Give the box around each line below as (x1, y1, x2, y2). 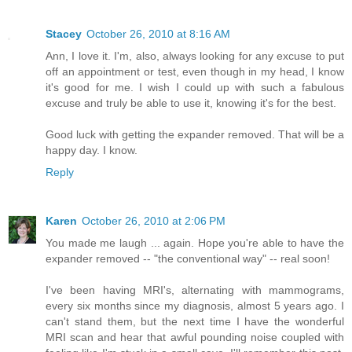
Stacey (46, 27, 82, 41)
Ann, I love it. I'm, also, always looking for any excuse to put (46, 49, 344, 63)
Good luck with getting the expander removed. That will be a (46, 128, 344, 141)
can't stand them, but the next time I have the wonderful (46, 315, 344, 328)
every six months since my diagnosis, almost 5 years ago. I (46, 299, 344, 313)
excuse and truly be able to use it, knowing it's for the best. (46, 97, 336, 110)
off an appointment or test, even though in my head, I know (46, 65, 344, 79)
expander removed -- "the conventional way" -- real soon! (46, 252, 330, 266)
